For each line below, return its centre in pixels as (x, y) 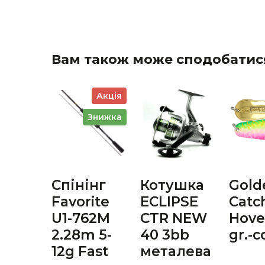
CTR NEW (174, 218)
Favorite (80, 201)
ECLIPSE (169, 201)
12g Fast (80, 251)
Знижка (105, 117)
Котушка (172, 185)
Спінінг (79, 185)
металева (176, 251)
